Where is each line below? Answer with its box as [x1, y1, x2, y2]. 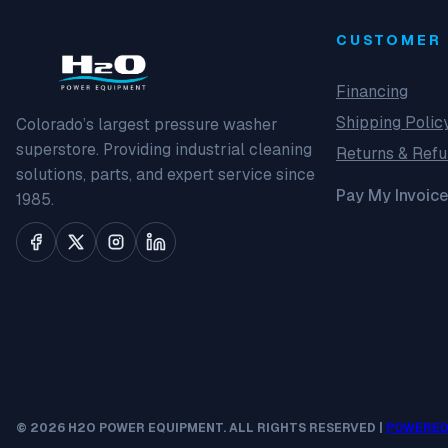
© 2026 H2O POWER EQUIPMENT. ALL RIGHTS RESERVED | [16, 419, 386, 436]
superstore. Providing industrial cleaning [16, 138, 312, 160]
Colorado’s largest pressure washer [16, 113, 278, 135]
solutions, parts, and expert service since [16, 163, 315, 185]
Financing [336, 80, 408, 102]
